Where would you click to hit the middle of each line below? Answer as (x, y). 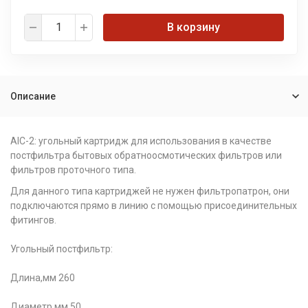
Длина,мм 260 (43, 278)
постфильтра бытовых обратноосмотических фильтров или (146, 155)
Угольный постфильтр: (62, 249)
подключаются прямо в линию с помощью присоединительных (154, 206)
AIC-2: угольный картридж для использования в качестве (141, 141)
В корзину (194, 27)
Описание (33, 96)
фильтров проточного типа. (73, 170)
